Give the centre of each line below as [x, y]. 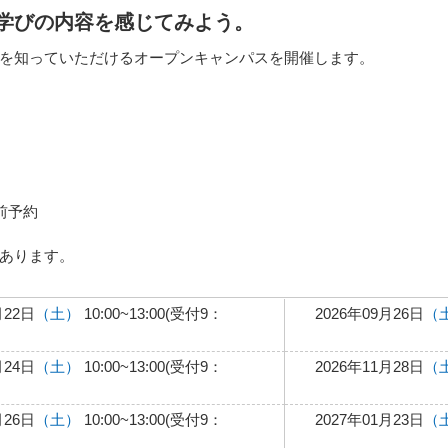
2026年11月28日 [369, 366]
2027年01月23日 [369, 419]
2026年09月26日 [369, 313]
